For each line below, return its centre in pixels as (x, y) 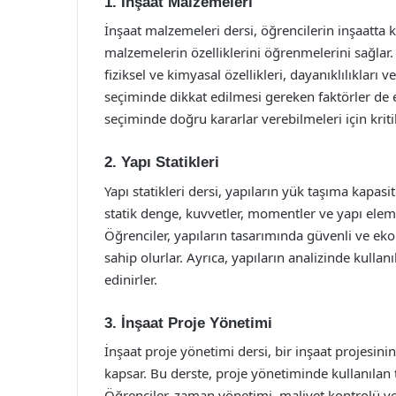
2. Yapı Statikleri (162, 162)
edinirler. (131, 279)
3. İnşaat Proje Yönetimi (188, 323)
